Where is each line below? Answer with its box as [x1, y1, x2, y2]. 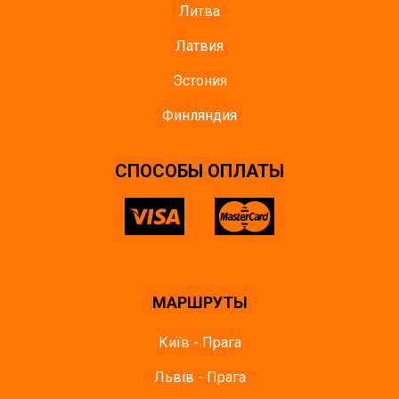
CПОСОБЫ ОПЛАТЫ [115, 160, 284, 182]
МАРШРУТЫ [151, 293, 248, 312]
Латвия [175, 37, 224, 54]
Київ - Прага [158, 334, 241, 351]
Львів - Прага [153, 369, 246, 386]
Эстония [172, 72, 227, 89]
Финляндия [162, 107, 237, 124]
